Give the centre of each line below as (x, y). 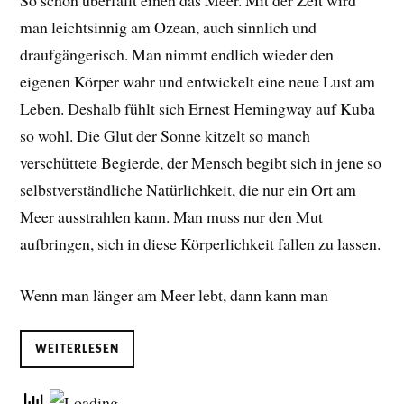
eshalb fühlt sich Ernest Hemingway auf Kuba (228, 109)
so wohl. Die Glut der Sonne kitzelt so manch (165, 136)
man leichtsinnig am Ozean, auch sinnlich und (169, 28)
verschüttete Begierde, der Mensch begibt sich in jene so (201, 163)
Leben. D (50, 109)
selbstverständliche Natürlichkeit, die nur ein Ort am (188, 190)
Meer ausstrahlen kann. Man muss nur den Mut (172, 217)
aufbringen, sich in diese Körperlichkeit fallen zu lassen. (201, 244)
